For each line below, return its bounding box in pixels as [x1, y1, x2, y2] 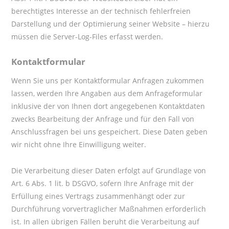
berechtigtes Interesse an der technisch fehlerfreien [11, 6, 191, 16]
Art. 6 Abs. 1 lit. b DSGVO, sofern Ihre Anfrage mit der [11, 178, 194, 188]
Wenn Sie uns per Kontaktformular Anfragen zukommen [11, 76, 204, 85]
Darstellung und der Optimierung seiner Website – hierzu [11, 19, 210, 29]
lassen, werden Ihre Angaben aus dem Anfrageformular [11, 88, 203, 98]
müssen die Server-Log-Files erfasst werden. [11, 32, 164, 42]
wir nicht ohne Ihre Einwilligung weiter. [11, 140, 147, 149]
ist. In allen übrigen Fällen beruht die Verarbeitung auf [11, 216, 200, 226]
